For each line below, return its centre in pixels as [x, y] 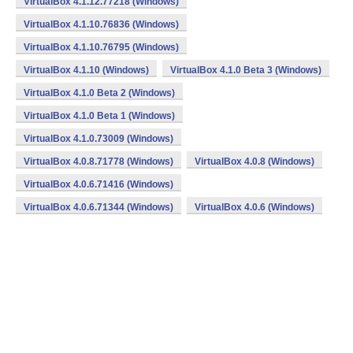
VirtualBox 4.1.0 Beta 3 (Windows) [246, 70]
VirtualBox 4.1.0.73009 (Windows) [98, 139]
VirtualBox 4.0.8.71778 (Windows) [98, 162]
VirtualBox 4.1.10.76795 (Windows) [101, 47]
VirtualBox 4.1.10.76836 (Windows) [101, 24]
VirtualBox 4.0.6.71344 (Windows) [98, 207]
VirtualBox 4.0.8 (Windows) [255, 162]
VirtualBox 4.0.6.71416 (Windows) [98, 184]
